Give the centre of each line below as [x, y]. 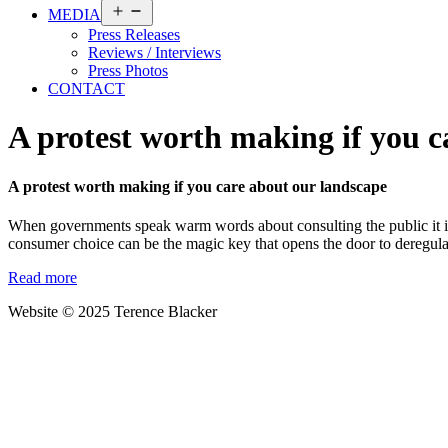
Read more [42, 278]
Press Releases [134, 34]
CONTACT [86, 88]
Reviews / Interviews [154, 52]
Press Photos [128, 70]
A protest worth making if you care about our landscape [197, 186]
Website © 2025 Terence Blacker [112, 312]
